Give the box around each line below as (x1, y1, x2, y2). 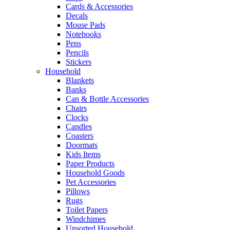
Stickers (66, 57, 91, 66)
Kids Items (66, 150, 101, 159)
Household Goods (66, 168, 125, 177)
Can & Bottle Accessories (66, 94, 149, 103)
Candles (66, 122, 92, 131)
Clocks (66, 113, 88, 122)
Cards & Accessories (66, 2, 133, 11)
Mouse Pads (66, 21, 105, 29)
